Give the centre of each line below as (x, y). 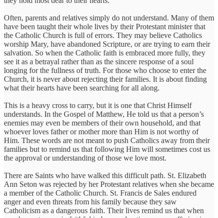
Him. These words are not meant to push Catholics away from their (107, 140)
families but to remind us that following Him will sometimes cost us (107, 149)
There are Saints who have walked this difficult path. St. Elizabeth (105, 175)
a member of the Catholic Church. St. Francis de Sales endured (100, 193)
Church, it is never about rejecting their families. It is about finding (105, 79)
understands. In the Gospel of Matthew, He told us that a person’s (104, 114)
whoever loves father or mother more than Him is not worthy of (101, 132)
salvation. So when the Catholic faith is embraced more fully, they (105, 53)
